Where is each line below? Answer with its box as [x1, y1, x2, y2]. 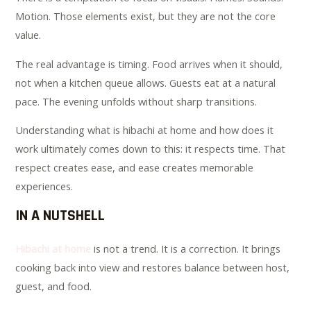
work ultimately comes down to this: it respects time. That [15, 142, 286, 156]
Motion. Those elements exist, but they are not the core [15, 9, 276, 24]
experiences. [15, 179, 74, 194]
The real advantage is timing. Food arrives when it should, [15, 56, 283, 71]
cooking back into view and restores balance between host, [15, 260, 290, 275]
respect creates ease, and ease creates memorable [15, 160, 254, 175]
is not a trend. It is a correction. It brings [94, 242, 281, 256]
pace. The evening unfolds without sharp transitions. [15, 94, 258, 108]
